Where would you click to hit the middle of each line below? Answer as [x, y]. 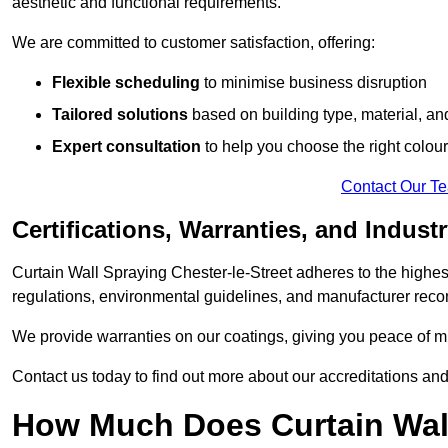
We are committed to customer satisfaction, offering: [193, 43]
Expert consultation [126, 147]
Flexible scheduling [126, 83]
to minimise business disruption [313, 83]
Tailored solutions [120, 115]
